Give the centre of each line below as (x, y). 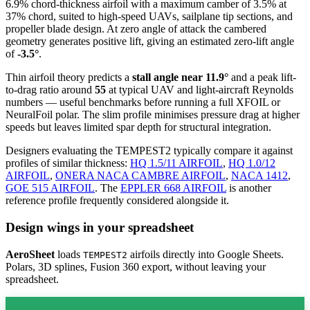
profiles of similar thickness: (68, 163)
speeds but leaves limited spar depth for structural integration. (138, 127)
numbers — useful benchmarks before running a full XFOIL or (143, 102)
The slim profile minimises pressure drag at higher (191, 115)
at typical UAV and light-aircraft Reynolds (200, 90)
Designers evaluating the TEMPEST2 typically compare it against (149, 151)
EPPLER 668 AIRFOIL (173, 188)
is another (249, 188)
